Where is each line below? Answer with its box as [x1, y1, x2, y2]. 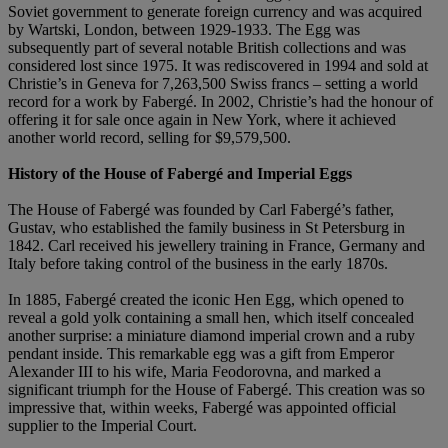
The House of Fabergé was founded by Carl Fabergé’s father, [8, 200, 394, 218]
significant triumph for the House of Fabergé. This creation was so [8, 380, 425, 398]
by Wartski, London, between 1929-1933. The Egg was [8, 20, 360, 38]
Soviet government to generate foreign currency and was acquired [8, 2, 422, 20]
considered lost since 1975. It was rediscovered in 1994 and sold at [8, 56, 428, 74]
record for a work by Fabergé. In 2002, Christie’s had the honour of [8, 92, 433, 110]
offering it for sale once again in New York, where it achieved [8, 110, 396, 128]
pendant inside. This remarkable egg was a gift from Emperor [8, 344, 394, 362]
